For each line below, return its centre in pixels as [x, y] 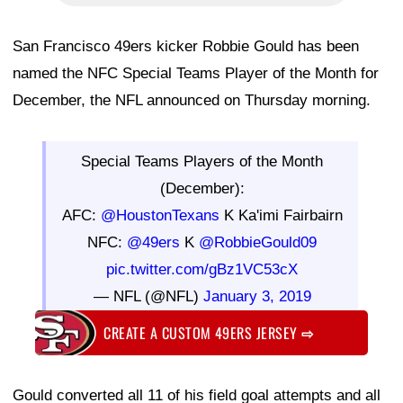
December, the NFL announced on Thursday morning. [192, 101]
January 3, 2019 [257, 297]
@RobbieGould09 [258, 243]
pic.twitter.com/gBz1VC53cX [202, 270]
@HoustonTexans [160, 216]
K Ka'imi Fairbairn [281, 216]
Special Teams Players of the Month [202, 162]
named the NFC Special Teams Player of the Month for [196, 74]
